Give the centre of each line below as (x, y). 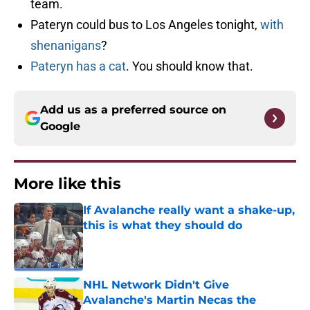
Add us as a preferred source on (133, 110)
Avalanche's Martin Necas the (170, 300)
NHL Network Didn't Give (156, 285)
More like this (67, 184)
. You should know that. (190, 66)
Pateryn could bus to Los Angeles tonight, (145, 25)
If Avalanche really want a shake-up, (189, 210)
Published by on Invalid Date (143, 239)
